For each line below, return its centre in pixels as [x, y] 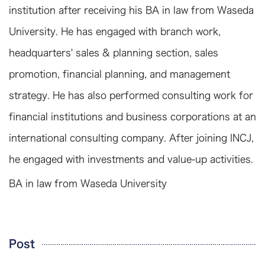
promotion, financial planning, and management [119, 74]
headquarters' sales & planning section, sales [114, 53]
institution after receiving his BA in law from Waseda [131, 10]
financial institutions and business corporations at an [132, 117]
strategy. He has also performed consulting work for [131, 96]
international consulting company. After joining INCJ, [131, 138]
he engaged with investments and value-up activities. [131, 159]
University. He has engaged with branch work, [115, 32]
